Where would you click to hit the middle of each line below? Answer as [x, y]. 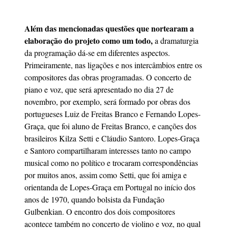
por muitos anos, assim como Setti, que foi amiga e [106, 175]
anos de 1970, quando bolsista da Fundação [94, 199]
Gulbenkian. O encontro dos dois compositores [100, 211]
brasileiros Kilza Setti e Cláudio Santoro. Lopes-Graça [112, 138]
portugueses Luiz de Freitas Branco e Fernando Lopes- [112, 113]
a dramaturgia [176, 40]
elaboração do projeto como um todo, [89, 40]
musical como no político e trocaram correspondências [111, 162]
